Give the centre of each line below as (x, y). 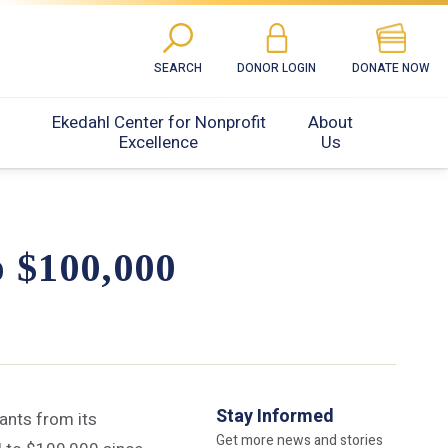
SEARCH (177, 68)
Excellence (159, 142)
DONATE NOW (391, 68)
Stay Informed (275, 417)
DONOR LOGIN (277, 68)
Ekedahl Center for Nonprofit (158, 122)
